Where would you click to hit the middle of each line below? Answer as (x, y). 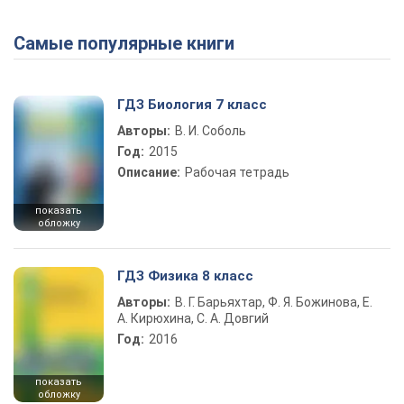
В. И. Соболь (211, 131)
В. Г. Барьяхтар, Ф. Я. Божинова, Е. (274, 302)
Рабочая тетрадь (237, 172)
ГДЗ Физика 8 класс (185, 276)
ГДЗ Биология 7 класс (192, 105)
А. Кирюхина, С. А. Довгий (193, 318)
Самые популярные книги (130, 43)
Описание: (149, 172)
